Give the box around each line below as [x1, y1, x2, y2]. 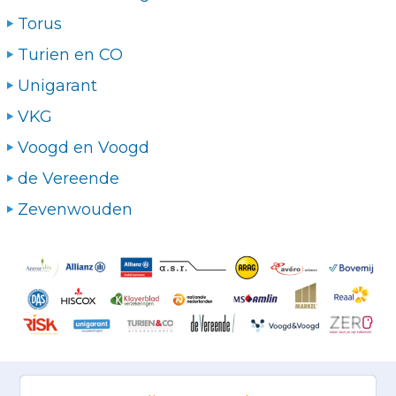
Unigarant [18, 75, 97, 95]
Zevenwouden [18, 199, 133, 219]
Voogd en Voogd [18, 137, 149, 157]
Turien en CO [18, 44, 123, 65]
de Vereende [18, 168, 119, 188]
